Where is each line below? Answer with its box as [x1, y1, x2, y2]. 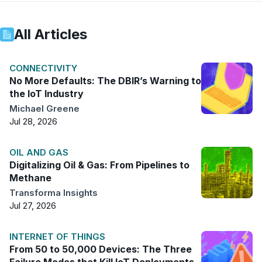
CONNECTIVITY [9, 62, 77, 74]
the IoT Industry [9, 87, 84, 99]
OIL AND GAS [9, 146, 68, 158]
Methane [9, 171, 51, 184]
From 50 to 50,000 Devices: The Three [9, 243, 192, 255]
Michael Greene [9, 102, 80, 114]
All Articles [14, 25, 87, 43]
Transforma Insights [9, 187, 98, 198]
